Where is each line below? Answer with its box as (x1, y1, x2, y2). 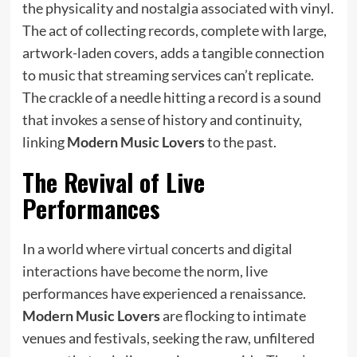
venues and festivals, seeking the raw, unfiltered (22, 328, 315, 347)
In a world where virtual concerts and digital (22, 239, 292, 257)
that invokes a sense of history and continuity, (22, 110, 302, 128)
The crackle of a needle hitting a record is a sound (22, 88, 321, 106)
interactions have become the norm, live (22, 261, 268, 280)
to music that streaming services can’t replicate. (22, 65, 314, 84)
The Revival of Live (22, 163, 205, 200)
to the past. (204, 132, 277, 151)
